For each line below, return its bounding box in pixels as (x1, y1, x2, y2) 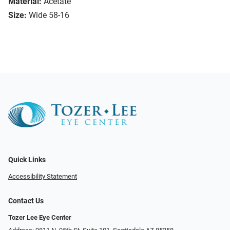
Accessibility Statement (8, 172, 77, 181)
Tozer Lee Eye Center (8, 214, 71, 222)
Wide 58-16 (29, 10, 69, 21)
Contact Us (8, 197, 44, 206)
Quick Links (8, 156, 46, 165)
